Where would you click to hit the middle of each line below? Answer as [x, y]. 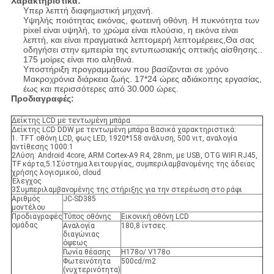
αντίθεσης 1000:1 [42, 146]
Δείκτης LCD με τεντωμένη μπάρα [71, 120]
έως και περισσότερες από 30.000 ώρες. [101, 88]
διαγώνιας [81, 234]
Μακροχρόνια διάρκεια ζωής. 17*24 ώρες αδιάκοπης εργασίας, [142, 79]
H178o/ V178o [145, 252]
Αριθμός [26, 198]
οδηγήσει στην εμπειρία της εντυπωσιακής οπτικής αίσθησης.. [143, 49]
